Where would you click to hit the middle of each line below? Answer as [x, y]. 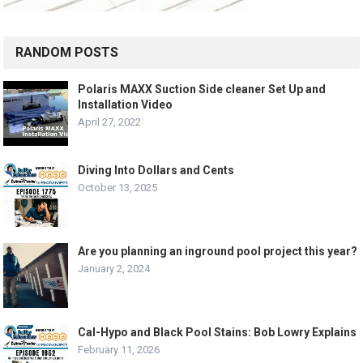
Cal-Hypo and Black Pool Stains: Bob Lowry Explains [218, 333]
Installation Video [126, 105]
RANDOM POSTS [67, 53]
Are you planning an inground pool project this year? [218, 252]
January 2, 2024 [114, 269]
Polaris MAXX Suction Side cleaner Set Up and [202, 90]
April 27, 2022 [110, 122]
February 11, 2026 [119, 350]
